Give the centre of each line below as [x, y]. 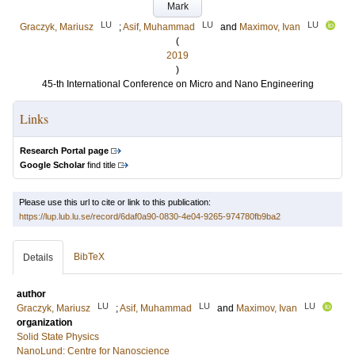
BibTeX [89, 257]
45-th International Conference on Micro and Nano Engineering [177, 84]
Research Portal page [64, 151]
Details [38, 258]
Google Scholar [52, 165]
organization [44, 323]
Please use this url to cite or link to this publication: [115, 202]
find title [100, 165]
